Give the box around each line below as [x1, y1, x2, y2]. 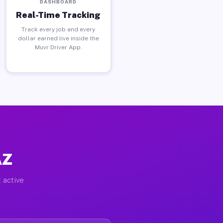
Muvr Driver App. [34, 43, 82, 51]
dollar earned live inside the [17, 34, 99, 42]
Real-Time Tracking [16, 9, 101, 20]
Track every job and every [21, 25, 96, 33]
